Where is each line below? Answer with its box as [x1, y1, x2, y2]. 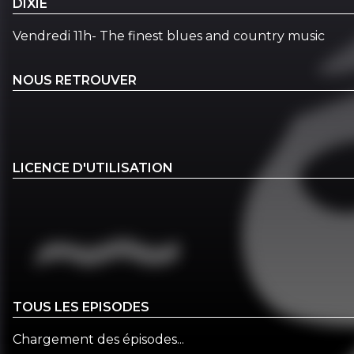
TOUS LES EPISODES [13, 299, 149, 315]
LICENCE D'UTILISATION [13, 160, 173, 176]
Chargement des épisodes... [13, 332, 184, 348]
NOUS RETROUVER [13, 72, 137, 88]
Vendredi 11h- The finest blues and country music [13, 28, 325, 43]
